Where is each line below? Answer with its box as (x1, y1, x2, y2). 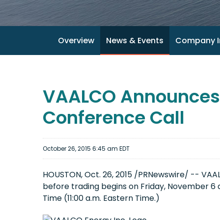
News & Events (106, 35, 164, 46)
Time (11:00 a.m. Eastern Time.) (43, 192, 160, 204)
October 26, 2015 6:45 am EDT (43, 144, 130, 153)
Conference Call (43, 105, 185, 130)
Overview (57, 35, 94, 46)
